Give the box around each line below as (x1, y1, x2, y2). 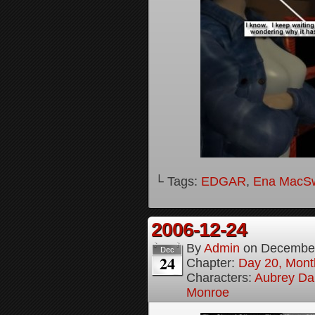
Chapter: (186, 256, 238, 270)
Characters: (186, 271, 255, 285)
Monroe (186, 285, 229, 300)
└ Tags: (155, 174, 201, 188)
